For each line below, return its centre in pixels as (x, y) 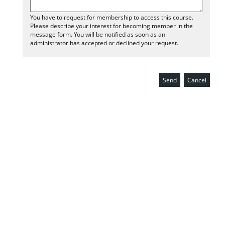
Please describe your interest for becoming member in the (111, 26)
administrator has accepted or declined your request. (104, 43)
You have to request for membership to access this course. (112, 17)
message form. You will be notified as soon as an (98, 34)
